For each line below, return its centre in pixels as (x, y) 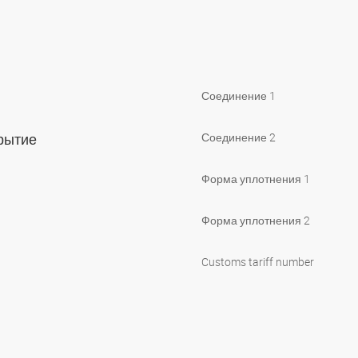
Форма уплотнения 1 (256, 178)
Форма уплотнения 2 (256, 220)
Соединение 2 (239, 137)
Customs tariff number (258, 261)
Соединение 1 (239, 95)
